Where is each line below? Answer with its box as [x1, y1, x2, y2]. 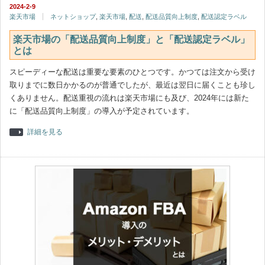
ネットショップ [50, 13, 96, 20]
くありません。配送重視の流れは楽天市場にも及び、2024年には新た [9, 93, 249, 102]
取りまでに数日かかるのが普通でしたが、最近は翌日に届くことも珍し [9, 80, 256, 89]
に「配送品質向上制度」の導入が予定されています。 [9, 106, 194, 115]
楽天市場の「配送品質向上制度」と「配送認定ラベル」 [13, 34, 250, 44]
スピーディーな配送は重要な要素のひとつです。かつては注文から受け [9, 67, 256, 76]
